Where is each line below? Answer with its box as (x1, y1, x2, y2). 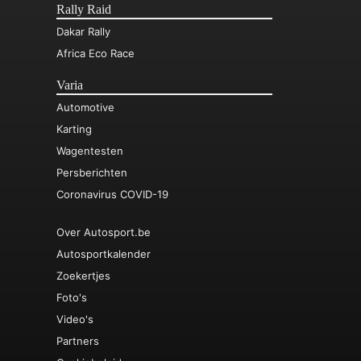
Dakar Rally (56, 25, 110, 39)
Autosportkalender (56, 247, 151, 260)
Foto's (56, 290, 87, 304)
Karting (56, 122, 92, 136)
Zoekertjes (56, 268, 110, 282)
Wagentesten (56, 144, 123, 158)
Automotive (56, 101, 114, 114)
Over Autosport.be (56, 225, 151, 239)
